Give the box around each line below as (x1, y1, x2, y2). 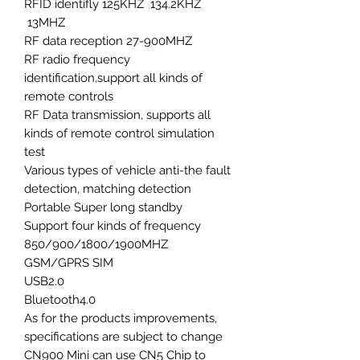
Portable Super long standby (24, 199, 182, 215)
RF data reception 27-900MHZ (24, 33, 192, 48)
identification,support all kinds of (24, 70, 202, 85)
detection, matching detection (24, 181, 191, 196)
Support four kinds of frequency (24, 218, 201, 233)
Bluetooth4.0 (24, 292, 96, 307)
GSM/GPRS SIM (24, 255, 113, 270)
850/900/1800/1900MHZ (24, 236, 168, 252)
